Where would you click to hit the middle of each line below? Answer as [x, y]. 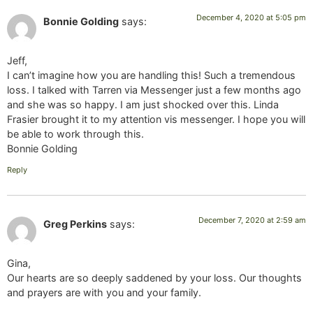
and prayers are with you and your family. [104, 292]
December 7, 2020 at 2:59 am [252, 220]
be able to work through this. [75, 134]
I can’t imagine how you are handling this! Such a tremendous [151, 75]
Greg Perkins [75, 224]
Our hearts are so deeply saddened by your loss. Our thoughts [154, 277]
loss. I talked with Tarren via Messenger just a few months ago [154, 90]
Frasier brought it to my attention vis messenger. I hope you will [156, 119]
